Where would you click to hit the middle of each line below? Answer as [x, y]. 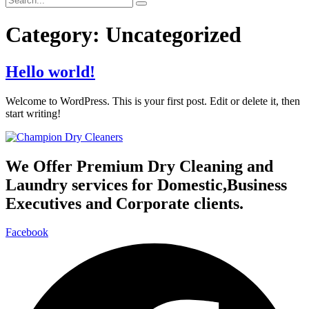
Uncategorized [173, 35]
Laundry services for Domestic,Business [146, 185]
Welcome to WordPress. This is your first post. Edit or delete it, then [153, 101]
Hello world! [50, 71]
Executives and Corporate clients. [124, 203]
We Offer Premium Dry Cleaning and [139, 166]
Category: [56, 35]
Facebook [27, 232]
